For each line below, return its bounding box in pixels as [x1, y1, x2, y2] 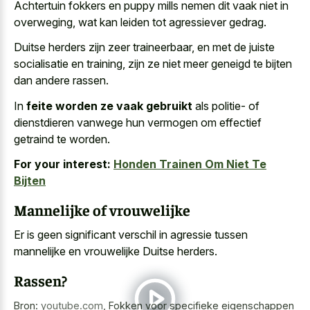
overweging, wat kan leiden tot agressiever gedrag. [14, 15, 266, 29]
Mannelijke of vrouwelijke [14, 199, 190, 219]
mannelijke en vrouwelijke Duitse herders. [14, 244, 217, 259]
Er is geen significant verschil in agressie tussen [14, 228, 248, 242]
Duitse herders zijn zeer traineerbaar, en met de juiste [14, 40, 275, 55]
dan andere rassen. [14, 73, 109, 88]
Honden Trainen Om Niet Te [113, 157, 266, 172]
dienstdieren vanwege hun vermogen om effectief [14, 115, 262, 129]
